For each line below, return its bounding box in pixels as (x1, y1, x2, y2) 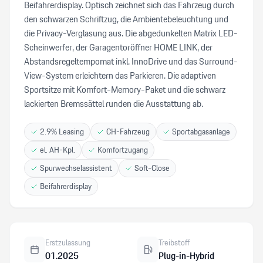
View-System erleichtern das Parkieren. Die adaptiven (24, 68, 216, 83)
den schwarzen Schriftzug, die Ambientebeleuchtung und (24, 12, 228, 26)
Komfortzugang (97, 143, 148, 156)
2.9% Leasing (40, 125, 84, 138)
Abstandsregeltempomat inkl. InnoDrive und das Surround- (24, 54, 238, 69)
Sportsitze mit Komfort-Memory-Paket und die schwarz (24, 82, 225, 97)
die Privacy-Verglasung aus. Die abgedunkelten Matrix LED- (24, 26, 238, 41)
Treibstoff (159, 236, 190, 249)
